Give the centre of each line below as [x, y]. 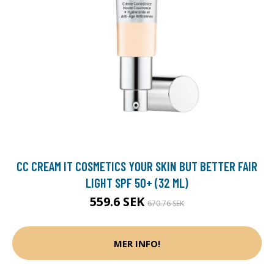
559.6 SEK [119, 202]
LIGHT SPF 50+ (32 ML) [137, 183]
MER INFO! [137, 243]
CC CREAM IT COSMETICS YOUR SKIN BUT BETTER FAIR [137, 166]
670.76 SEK [166, 204]
